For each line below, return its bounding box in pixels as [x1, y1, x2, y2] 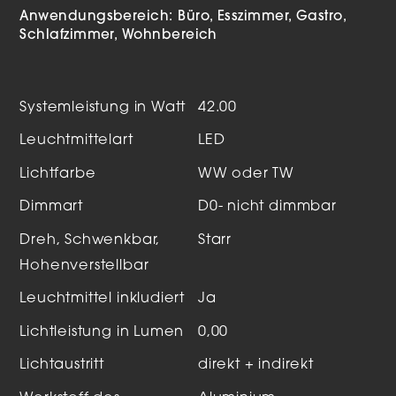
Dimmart [19, 200, 84, 215]
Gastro [295, 10, 343, 24]
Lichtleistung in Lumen [19, 324, 185, 339]
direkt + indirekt [198, 358, 314, 373]
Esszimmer [217, 10, 289, 24]
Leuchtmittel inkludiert [19, 292, 186, 307]
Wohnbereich [121, 28, 217, 42]
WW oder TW [198, 166, 295, 181]
